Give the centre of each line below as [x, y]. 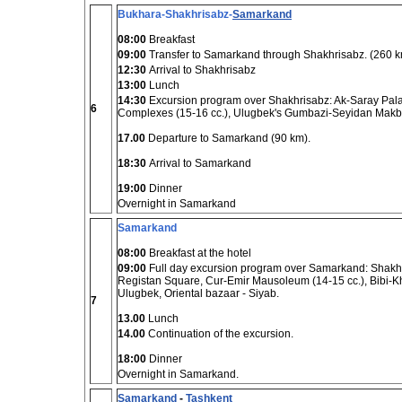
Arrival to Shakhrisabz [201, 70]
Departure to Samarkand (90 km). [228, 138]
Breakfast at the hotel [199, 253]
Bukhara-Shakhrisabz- [175, 14]
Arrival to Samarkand [200, 163]
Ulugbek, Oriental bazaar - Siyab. [198, 293]
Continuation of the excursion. [219, 334]
